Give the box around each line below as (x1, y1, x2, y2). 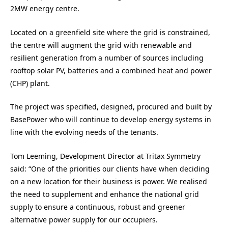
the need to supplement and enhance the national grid (10, 189, 199, 199)
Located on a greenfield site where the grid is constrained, (10, 27, 210, 37)
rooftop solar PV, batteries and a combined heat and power (10, 65, 212, 75)
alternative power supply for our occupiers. (10, 214, 158, 224)
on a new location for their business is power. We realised (10, 176, 207, 186)
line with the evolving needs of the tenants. (10, 127, 158, 137)
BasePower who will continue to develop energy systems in (10, 115, 211, 125)
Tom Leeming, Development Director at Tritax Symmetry (10, 151, 201, 161)
